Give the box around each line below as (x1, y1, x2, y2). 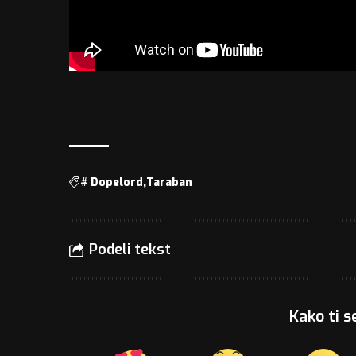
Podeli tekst (89, 239, 171, 259)
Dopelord (91, 174, 144, 190)
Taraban (146, 174, 193, 190)
